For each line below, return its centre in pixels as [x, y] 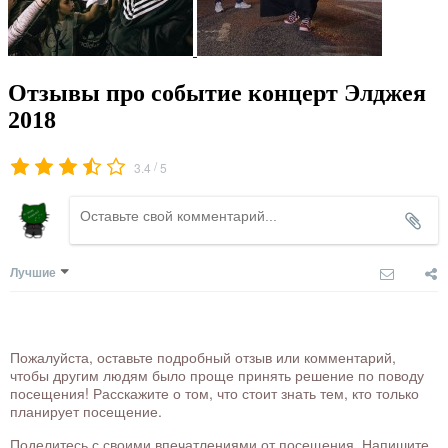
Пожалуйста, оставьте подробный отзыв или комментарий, [203, 357]
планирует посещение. [86, 411]
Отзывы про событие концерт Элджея [217, 93]
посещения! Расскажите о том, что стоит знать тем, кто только [214, 393]
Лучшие [33, 272]
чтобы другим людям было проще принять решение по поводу [217, 375]
